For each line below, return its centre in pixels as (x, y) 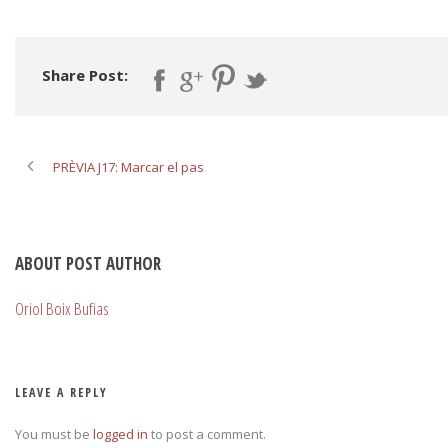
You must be (54, 434)
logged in (120, 434)
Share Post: (85, 74)
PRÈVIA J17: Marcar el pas (128, 167)
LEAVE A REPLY (61, 393)
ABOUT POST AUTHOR (88, 264)
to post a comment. (207, 434)
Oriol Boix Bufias (62, 309)
